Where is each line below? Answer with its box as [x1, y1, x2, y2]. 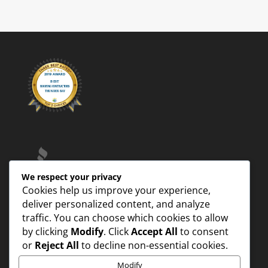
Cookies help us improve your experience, [22, 183, 211, 197]
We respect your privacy [22, 170, 121, 182]
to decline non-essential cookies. [79, 238, 228, 252]
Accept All [131, 224, 178, 238]
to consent [178, 224, 229, 238]
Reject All [35, 238, 79, 252]
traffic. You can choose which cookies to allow [22, 211, 228, 224]
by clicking [22, 224, 71, 238]
